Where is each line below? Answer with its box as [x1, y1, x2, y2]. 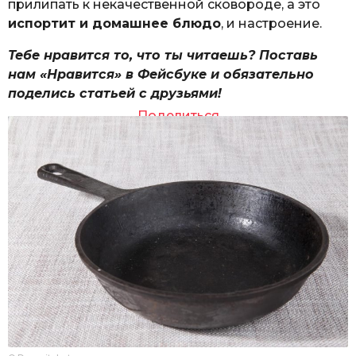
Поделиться [137, 108, 219, 124]
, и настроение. [221, 15, 322, 31]
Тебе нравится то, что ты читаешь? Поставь [8, 47, 318, 63]
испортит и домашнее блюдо [8, 15, 221, 31]
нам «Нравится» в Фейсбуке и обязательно [8, 66, 314, 82]
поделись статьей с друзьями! [8, 85, 222, 101]
